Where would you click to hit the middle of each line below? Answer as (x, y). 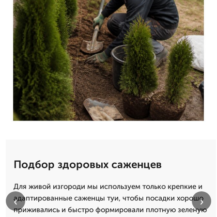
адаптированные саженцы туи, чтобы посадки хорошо (108, 198)
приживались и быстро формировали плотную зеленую (110, 209)
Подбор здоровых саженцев (88, 164)
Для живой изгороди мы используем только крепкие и (108, 186)
